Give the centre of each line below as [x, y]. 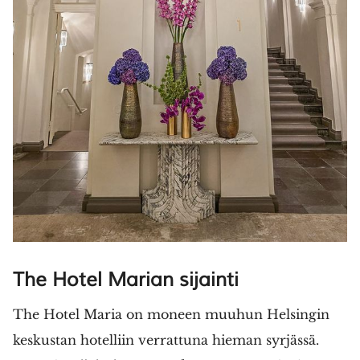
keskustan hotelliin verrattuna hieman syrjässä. [166, 340]
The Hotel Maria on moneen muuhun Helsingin [171, 314]
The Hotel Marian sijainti [126, 279]
